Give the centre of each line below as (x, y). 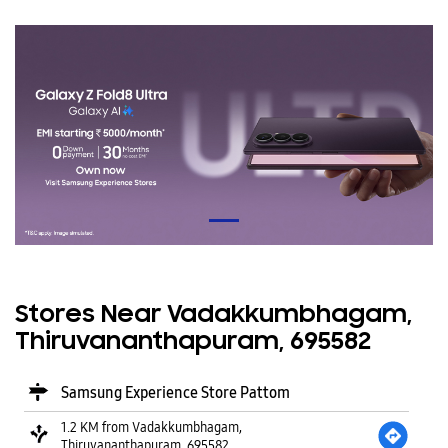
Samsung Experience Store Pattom (175, 392)
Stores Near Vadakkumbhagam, (213, 315)
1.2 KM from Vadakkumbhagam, (151, 426)
